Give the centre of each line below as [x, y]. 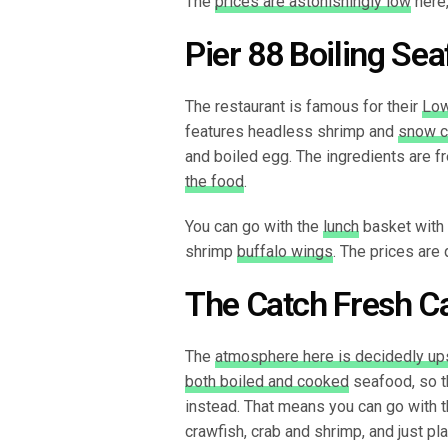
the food [214, 181]
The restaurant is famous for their [303, 106]
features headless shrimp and [291, 131]
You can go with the [254, 226]
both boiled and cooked [267, 381]
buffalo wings [285, 251]
